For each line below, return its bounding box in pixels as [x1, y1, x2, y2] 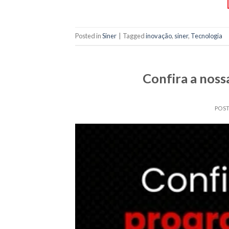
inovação [146, 32, 172, 40]
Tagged [123, 32, 146, 40]
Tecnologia [191, 32, 222, 40]
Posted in [75, 32, 102, 40]
